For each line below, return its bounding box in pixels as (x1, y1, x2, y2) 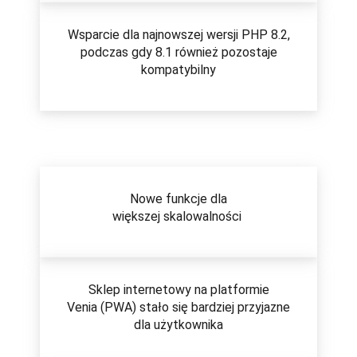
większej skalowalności (112, 209, 245, 225)
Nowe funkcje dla (130, 191, 227, 207)
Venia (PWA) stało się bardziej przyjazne (67, 300, 290, 316)
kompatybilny (141, 62, 216, 78)
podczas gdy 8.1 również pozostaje (80, 45, 277, 61)
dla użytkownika (134, 317, 223, 333)
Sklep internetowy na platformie (88, 282, 269, 298)
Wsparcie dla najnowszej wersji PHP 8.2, (67, 27, 290, 43)
